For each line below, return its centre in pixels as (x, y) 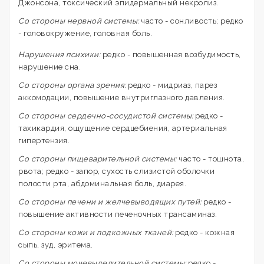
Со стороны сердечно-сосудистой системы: (107, 116)
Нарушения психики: (60, 55)
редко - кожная (205, 232)
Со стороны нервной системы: (80, 21)
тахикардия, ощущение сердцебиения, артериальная (123, 128)
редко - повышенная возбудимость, (171, 55)
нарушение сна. (49, 67)
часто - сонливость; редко (192, 21)
